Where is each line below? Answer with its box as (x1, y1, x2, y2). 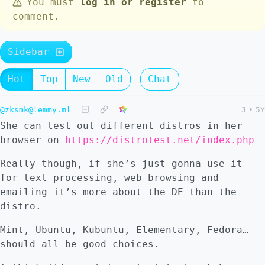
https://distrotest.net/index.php (65, 134, 254, 146)
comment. (12, 11, 60, 22)
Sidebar (8, 46, 55, 57)
